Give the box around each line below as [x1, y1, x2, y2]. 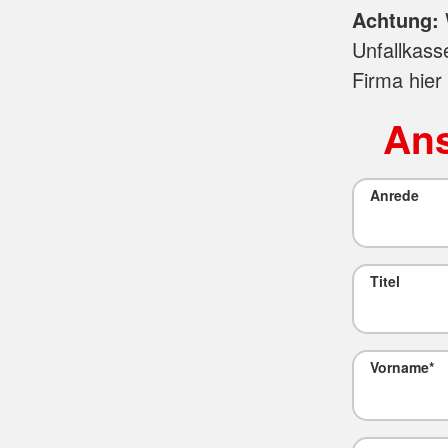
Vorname [370, 357, 430, 378]
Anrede [370, 185, 420, 206]
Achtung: [352, 5, 439, 35]
